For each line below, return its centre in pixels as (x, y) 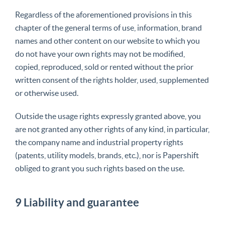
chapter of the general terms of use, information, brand (108, 28)
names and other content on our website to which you (107, 41)
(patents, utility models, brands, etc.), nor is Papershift (107, 155)
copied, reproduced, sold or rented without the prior (104, 67)
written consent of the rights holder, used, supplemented (112, 80)
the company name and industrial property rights (99, 142)
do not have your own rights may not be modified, (100, 54)
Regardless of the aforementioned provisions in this (103, 15)
